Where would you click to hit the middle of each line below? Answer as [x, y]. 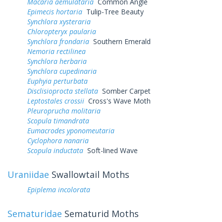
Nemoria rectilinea [56, 51]
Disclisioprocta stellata [63, 91]
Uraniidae [28, 174]
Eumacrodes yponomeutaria [71, 130]
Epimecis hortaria [55, 11]
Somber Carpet [124, 91]
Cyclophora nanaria [58, 140]
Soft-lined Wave [111, 150]
